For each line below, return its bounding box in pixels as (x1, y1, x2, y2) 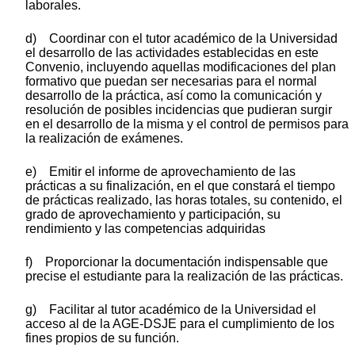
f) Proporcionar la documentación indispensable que (25, 254, 328, 269)
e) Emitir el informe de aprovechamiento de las (25, 164, 296, 178)
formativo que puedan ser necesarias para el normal (25, 74, 317, 88)
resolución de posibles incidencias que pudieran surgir (25, 102, 332, 116)
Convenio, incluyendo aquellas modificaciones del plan (25, 59, 336, 74)
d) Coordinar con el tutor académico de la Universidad (25, 31, 338, 45)
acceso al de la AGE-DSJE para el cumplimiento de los (25, 316, 334, 330)
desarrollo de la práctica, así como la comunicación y (25, 88, 322, 102)
